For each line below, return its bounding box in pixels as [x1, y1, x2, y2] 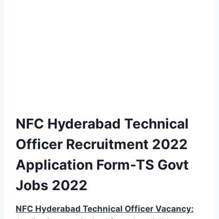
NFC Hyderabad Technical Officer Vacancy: [16, 203, 194, 214]
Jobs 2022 [16, 176, 88, 194]
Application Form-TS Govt [16, 156, 189, 173]
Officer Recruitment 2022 [16, 135, 188, 153]
